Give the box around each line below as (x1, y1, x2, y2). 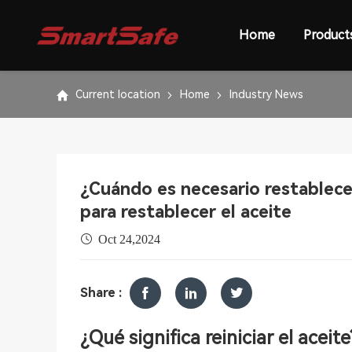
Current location (75, 87, 160, 101)
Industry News (229, 87, 303, 101)
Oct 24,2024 (98, 233, 160, 245)
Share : (80, 285, 122, 300)
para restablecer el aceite (80, 202, 291, 222)
